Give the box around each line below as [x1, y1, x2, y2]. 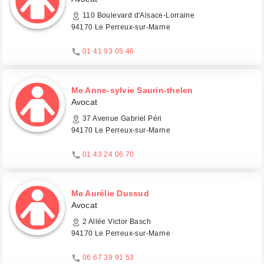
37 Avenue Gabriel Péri [80, 114, 162, 123]
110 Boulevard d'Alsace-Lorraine [80, 11, 195, 19]
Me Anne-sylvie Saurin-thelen [71, 85, 193, 95]
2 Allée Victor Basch [80, 217, 151, 226]
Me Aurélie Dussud [71, 189, 149, 198]
